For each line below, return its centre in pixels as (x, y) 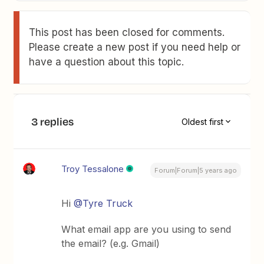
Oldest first (202, 121)
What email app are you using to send (146, 229)
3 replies (53, 121)
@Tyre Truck (103, 203)
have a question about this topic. (107, 62)
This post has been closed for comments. (127, 32)
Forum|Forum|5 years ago (195, 170)
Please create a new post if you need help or (135, 47)
